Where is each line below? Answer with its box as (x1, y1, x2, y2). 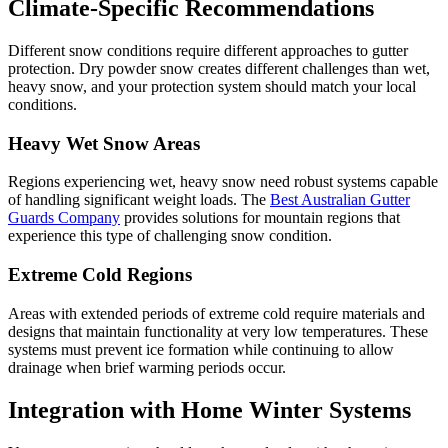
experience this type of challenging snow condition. (8, 227, 332, 245)
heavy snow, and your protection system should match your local (8, 78, 416, 96)
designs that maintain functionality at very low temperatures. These (8, 322, 428, 340)
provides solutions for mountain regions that (120, 209, 400, 227)
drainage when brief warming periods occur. (8, 358, 286, 376)
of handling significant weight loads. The (8, 191, 270, 209)
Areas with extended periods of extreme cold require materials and (8, 304, 425, 322)
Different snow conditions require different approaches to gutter (8, 42, 408, 60)
